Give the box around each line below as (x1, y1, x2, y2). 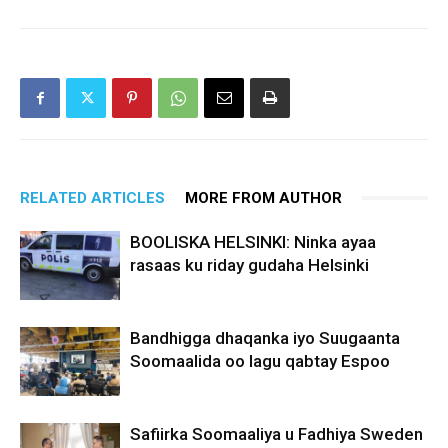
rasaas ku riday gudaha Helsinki (130, 254, 369, 275)
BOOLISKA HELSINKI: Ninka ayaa (130, 231, 376, 252)
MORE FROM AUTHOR (185, 188, 342, 207)
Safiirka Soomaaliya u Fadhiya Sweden (130, 423, 423, 444)
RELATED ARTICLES (20, 188, 165, 207)
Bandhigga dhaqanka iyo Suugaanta (130, 327, 400, 348)
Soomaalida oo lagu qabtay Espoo (130, 350, 390, 371)
